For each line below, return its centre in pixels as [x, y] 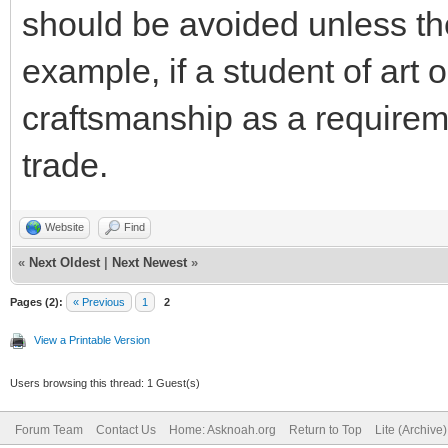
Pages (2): [36, 302]
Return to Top [325, 430]
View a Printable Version [92, 340]
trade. [65, 165]
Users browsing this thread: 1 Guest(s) [105, 383]
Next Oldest [64, 262]
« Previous [99, 302]
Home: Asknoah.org [222, 430]
